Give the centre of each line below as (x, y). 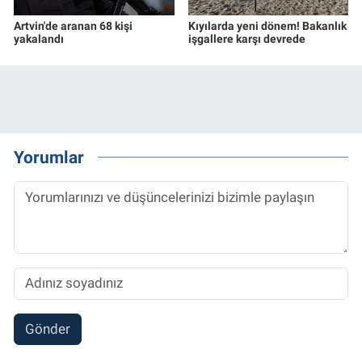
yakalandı (39, 38)
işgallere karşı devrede (246, 38)
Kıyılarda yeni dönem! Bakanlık (267, 25)
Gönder (47, 329)
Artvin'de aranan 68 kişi (73, 25)
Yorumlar (49, 158)
